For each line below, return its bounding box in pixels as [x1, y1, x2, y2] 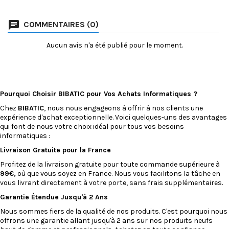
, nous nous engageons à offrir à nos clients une [44, 103, 203, 112]
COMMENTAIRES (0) [21, 19, 99, 29]
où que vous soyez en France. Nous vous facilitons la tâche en [16, 169, 220, 178]
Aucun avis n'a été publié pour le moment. [46, 40, 183, 50]
